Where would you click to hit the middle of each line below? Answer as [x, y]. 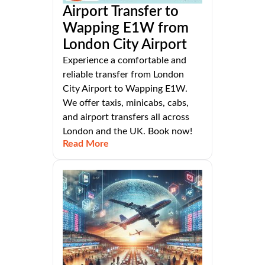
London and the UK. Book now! [127, 132]
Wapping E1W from [126, 29]
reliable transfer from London [123, 75]
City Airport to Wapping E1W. [125, 89]
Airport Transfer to [121, 12]
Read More [86, 144]
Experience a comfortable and [125, 61]
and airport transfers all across [126, 117]
